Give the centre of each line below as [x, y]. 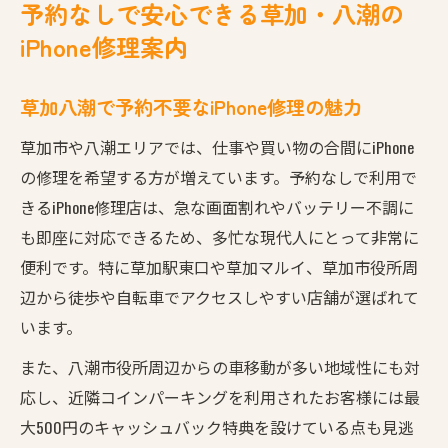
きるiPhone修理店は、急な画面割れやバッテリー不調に [217, 206]
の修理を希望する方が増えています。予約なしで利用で [218, 176]
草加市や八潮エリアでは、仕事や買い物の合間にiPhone [217, 146]
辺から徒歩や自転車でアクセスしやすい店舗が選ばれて [219, 296]
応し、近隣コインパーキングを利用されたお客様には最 [220, 396]
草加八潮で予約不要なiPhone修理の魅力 [191, 106]
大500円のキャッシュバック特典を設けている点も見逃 [217, 426]
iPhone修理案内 [104, 46]
